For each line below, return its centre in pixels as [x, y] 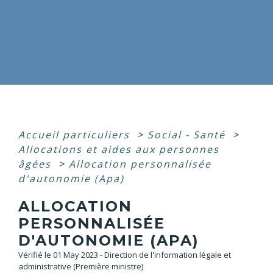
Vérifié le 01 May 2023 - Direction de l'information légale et [125, 255]
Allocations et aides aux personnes [119, 150]
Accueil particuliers [76, 135]
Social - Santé [188, 135]
